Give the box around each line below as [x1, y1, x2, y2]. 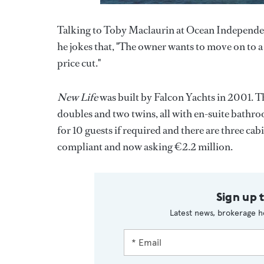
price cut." [57, 55, 101, 70]
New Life [57, 90, 98, 104]
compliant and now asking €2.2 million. [57, 139, 233, 154]
